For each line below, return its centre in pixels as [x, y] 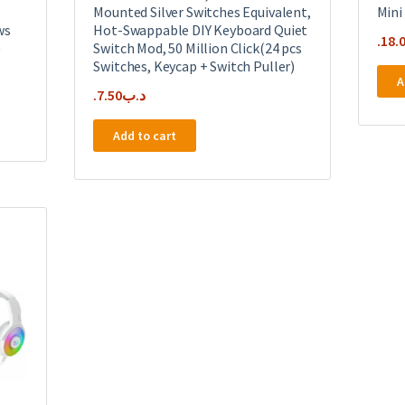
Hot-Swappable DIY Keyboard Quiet [201, 30]
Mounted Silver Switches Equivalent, [202, 12]
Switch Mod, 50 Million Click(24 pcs [198, 48]
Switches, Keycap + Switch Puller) [194, 66]
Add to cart [145, 136]
